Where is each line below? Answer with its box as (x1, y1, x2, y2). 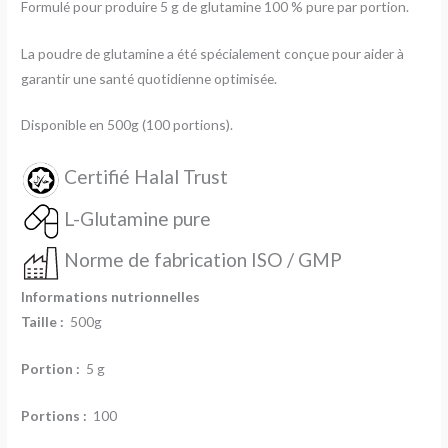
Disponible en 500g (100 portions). (21, 116, 234, 134)
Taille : (21, 312, 68, 330)
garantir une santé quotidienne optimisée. (21, 69, 278, 87)
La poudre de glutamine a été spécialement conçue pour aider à (21, 44, 405, 62)
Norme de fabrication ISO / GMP (64, 248, 343, 272)
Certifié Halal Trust (64, 165, 229, 189)
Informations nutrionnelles (21, 287, 201, 305)
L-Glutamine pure (64, 206, 212, 230)
